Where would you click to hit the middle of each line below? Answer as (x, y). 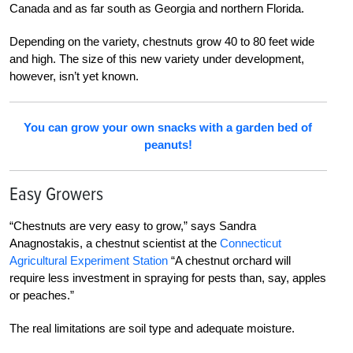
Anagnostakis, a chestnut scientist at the (115, 243)
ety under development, (244, 59)
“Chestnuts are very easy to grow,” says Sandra (133, 226)
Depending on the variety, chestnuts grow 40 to (131, 42)
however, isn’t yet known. (74, 76)
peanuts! (168, 145)
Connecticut (251, 243)
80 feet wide (284, 42)
